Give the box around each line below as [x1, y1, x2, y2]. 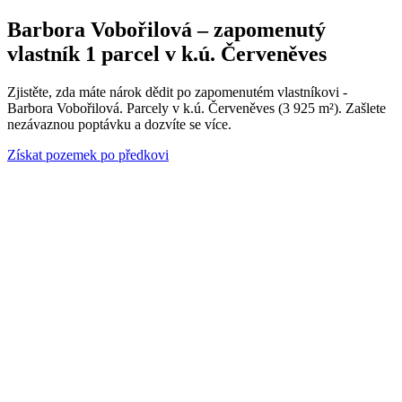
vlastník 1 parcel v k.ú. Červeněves [7, 41, 327, 66]
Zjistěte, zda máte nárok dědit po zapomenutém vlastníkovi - [7, 83, 347, 100]
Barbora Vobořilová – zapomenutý [7, 17, 326, 41]
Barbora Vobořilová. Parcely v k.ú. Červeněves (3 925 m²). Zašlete [7, 100, 386, 116]
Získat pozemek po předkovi [7, 146, 169, 162]
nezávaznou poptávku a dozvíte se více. [7, 116, 232, 132]
